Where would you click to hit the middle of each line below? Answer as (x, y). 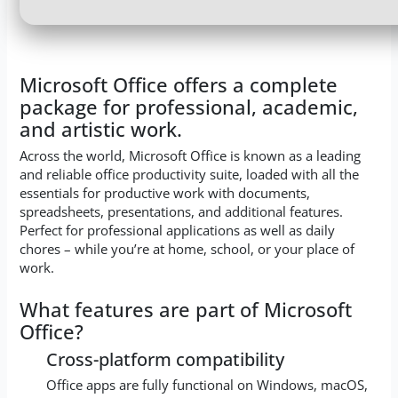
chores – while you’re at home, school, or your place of (187, 249)
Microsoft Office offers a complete (179, 84)
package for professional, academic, (189, 107)
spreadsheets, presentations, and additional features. (182, 212)
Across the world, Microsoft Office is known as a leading (191, 156)
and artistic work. (101, 129)
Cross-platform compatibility (165, 359)
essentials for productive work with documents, (165, 193)
